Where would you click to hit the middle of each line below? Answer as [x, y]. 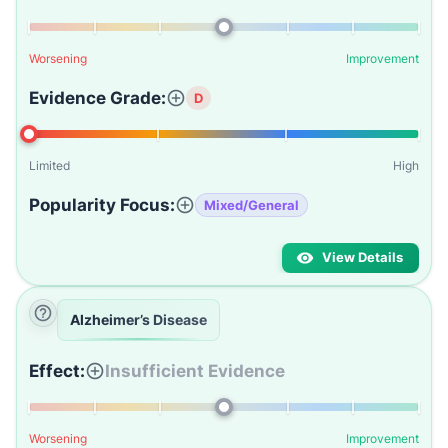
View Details [362, 257]
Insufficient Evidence [195, 371]
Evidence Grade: [97, 98]
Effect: [57, 371]
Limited [49, 165]
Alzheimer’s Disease [138, 319]
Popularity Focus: [102, 205]
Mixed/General [251, 204]
